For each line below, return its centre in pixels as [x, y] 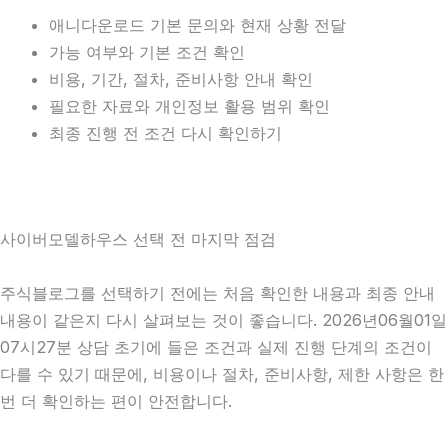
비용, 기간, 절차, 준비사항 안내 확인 [181, 79]
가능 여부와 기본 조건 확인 [147, 52]
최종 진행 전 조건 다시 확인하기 [166, 133]
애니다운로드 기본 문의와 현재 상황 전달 [198, 25]
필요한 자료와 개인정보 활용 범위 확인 [190, 106]
